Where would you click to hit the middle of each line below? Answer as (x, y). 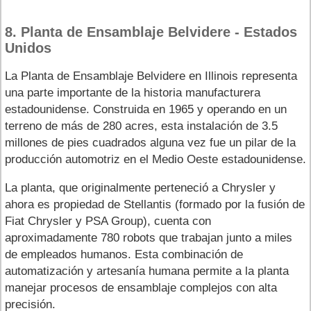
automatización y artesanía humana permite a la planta (147, 271)
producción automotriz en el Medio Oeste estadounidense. (155, 159)
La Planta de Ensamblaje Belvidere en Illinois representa (151, 76)
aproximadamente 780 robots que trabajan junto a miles (149, 237)
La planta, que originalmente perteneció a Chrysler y (140, 187)
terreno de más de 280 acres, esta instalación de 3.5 (141, 126)
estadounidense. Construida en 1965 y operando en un (146, 109)
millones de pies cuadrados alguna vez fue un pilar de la (150, 142)
